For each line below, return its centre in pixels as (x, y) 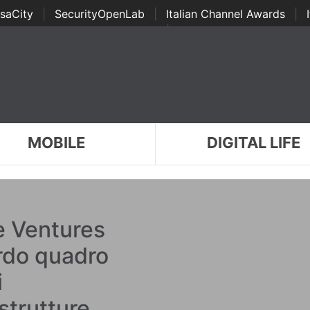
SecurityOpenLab (99, 14)
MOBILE (56, 143)
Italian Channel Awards (225, 14)
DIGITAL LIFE (254, 143)
